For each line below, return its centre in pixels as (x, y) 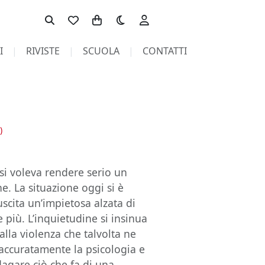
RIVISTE (43, 51)
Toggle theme (139, 14)
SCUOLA (101, 51)
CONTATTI (164, 51)
